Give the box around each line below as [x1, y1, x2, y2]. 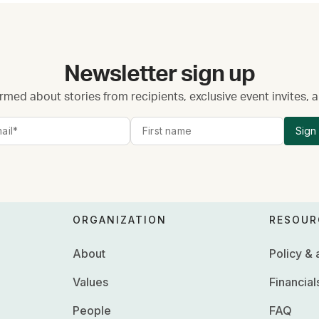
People [73, 303, 112, 318]
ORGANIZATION [73, 213, 167, 226]
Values [73, 274, 109, 289]
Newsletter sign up [64, 62, 255, 85]
